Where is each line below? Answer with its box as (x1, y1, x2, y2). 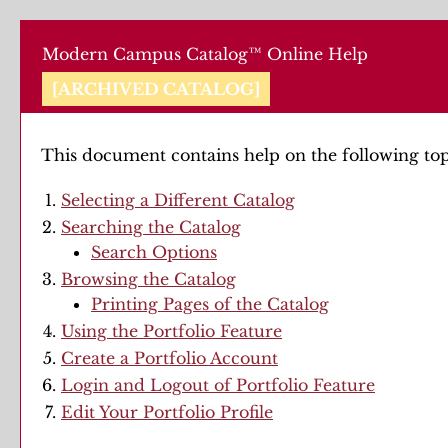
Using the (61, 321, 143, 341)
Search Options (91, 242, 217, 262)
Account (206, 348, 278, 368)
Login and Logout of (61, 375, 236, 395)
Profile (215, 402, 273, 422)
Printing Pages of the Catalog (91, 294, 329, 314)
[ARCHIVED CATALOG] (52, 79, 260, 99)
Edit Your (61, 402, 143, 422)
